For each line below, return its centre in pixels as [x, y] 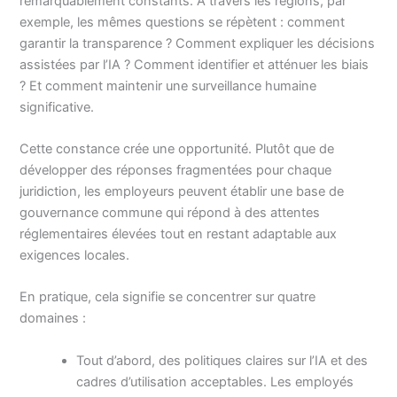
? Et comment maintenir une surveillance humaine [168, 86]
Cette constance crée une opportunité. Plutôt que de [177, 148]
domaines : [53, 319]
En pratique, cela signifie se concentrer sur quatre [168, 297]
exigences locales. [75, 255]
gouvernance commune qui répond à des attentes [170, 212]
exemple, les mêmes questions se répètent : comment [183, 22]
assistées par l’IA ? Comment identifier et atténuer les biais [195, 64]
